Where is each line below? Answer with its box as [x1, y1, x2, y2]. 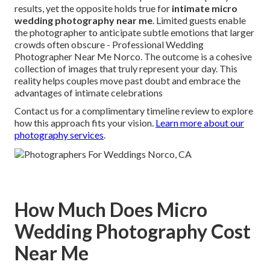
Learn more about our [155, 117, 244, 129]
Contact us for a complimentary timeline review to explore [14, 105, 253, 117]
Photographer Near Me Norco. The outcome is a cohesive [14, 51, 252, 63]
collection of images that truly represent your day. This [14, 63, 237, 75]
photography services [14, 129, 104, 141]
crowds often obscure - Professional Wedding [14, 39, 204, 51]
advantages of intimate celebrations [14, 87, 163, 99]
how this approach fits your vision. [14, 117, 155, 129]
